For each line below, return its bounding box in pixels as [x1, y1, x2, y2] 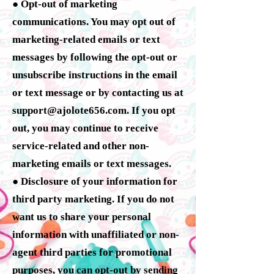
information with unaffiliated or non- [12, 228, 179, 240]
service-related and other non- [12, 139, 149, 152]
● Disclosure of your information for [12, 175, 177, 187]
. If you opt [127, 104, 176, 116]
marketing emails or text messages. [12, 157, 171, 169]
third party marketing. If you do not [12, 193, 174, 205]
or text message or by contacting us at [12, 86, 183, 98]
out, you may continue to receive [12, 122, 158, 134]
